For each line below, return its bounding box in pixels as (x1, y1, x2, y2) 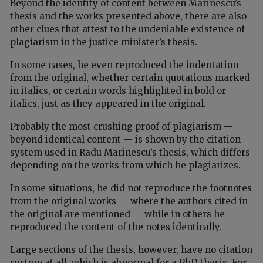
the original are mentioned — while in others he (10, 208, 225, 220)
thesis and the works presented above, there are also (10, 11, 247, 22)
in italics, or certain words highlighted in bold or (10, 85, 226, 97)
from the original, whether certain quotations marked (10, 72, 250, 84)
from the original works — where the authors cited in (10, 195, 248, 207)
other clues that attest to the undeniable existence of (10, 23, 245, 35)
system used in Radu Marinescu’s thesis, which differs (10, 147, 250, 159)
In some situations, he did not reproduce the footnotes (10, 183, 252, 194)
